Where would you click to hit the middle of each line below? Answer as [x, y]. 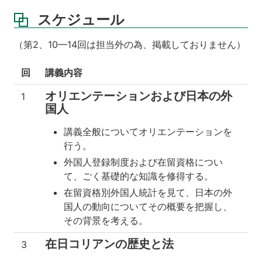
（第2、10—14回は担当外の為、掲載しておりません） [130, 44]
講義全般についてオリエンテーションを [148, 132]
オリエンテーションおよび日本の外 [139, 96]
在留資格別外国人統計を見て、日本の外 [148, 192]
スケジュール [81, 20]
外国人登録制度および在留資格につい [143, 162]
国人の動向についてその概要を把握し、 [148, 206]
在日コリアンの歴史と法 [109, 244]
